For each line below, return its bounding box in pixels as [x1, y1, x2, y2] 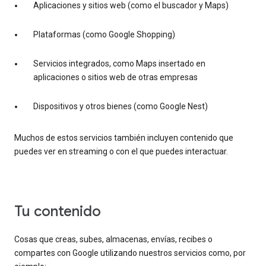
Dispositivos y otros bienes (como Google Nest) [33, 102, 208, 112]
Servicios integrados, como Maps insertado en [33, 59, 205, 69]
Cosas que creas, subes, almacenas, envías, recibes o [14, 235, 213, 245]
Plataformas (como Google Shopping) [33, 30, 175, 40]
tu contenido [22, 202, 101, 221]
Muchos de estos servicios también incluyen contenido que [14, 133, 233, 143]
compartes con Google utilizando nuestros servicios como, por [14, 248, 246, 258]
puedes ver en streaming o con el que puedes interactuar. [14, 147, 228, 157]
